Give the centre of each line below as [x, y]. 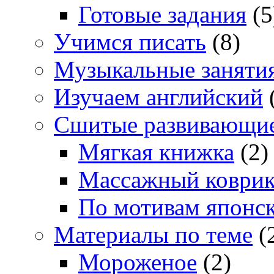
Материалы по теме [153, 235]
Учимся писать [130, 42]
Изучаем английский [158, 97]
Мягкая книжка [156, 152]
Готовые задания [162, 15]
